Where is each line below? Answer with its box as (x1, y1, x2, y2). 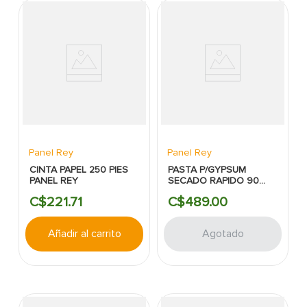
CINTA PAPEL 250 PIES (29, 163, 129, 175)
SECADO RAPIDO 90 (168, 174, 260, 186)
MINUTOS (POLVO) (168, 185, 250, 197)
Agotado (201, 226, 244, 241)
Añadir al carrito (47, 226, 121, 241)
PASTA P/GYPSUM (168, 163, 247, 175)
